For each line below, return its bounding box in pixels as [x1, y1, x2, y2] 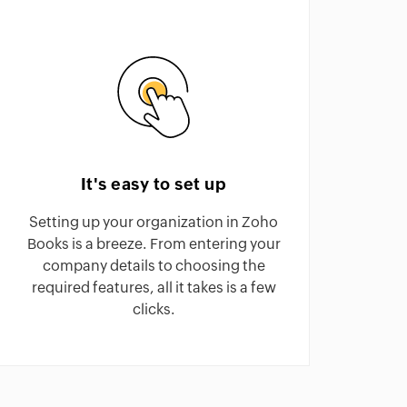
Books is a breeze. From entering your [26, 237, 281, 252]
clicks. [132, 303, 175, 317]
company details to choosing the [42, 259, 265, 273]
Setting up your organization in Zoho [29, 215, 278, 230]
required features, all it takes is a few [31, 281, 276, 295]
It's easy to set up [80, 174, 227, 194]
